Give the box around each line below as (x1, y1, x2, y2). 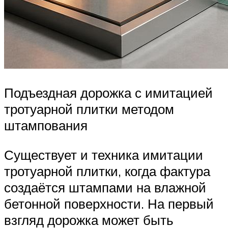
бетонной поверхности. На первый (4, 195, 214, 212)
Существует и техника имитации (4, 146, 203, 163)
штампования (4, 117, 88, 134)
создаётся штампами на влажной (4, 179, 206, 195)
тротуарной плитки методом (4, 101, 174, 118)
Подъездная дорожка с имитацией (4, 84, 213, 101)
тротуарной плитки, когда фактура (4, 162, 210, 179)
